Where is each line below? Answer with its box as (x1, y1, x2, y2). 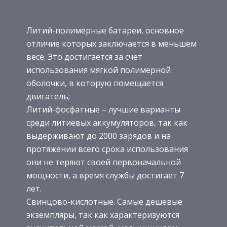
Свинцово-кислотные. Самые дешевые (26, 196, 182, 208)
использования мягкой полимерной (26, 64, 171, 76)
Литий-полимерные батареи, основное (26, 25, 184, 36)
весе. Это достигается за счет (26, 51, 142, 63)
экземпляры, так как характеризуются (26, 209, 179, 221)
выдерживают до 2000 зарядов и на (26, 130, 171, 142)
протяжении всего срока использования (26, 143, 188, 155)
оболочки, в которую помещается (26, 78, 163, 89)
